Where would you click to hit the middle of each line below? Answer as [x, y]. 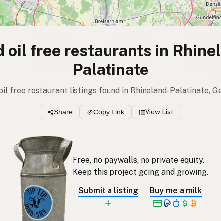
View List [160, 112]
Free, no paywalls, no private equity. [138, 160]
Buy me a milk [176, 190]
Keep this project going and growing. [140, 172]
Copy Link [109, 112]
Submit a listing [108, 190]
